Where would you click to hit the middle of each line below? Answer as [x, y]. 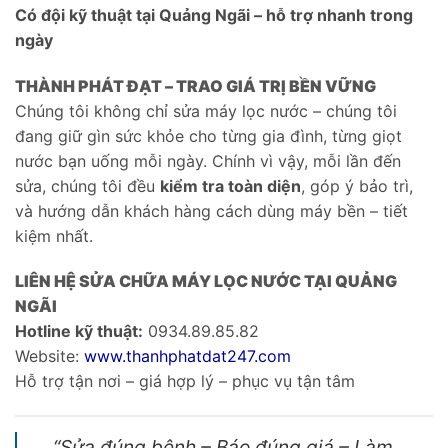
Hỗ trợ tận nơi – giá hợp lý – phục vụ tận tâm [185, 381]
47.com [264, 356]
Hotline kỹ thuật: [79, 331]
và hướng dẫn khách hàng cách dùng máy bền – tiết [211, 210]
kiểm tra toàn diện [230, 185]
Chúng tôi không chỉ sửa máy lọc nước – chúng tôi [206, 110]
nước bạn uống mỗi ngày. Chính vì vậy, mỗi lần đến [208, 160]
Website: [49, 356]
